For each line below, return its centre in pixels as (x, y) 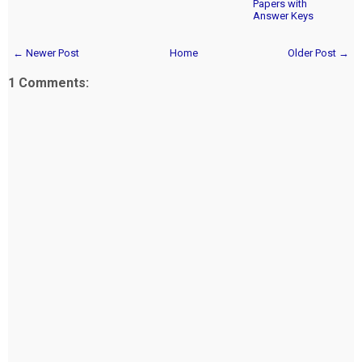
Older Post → (318, 53)
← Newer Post (46, 53)
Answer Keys (283, 15)
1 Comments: (48, 82)
